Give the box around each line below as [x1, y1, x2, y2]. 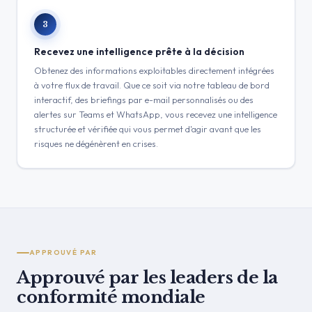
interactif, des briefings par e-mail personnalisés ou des [34, 94, 253, 105]
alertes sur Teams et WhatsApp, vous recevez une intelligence [34, 109, 277, 120]
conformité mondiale [17, 287, 205, 307]
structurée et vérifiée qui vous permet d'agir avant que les [34, 123, 261, 134]
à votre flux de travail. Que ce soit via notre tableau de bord [34, 79, 270, 91]
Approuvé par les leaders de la [17, 267, 278, 288]
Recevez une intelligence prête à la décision [34, 45, 244, 58]
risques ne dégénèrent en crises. [34, 138, 158, 149]
